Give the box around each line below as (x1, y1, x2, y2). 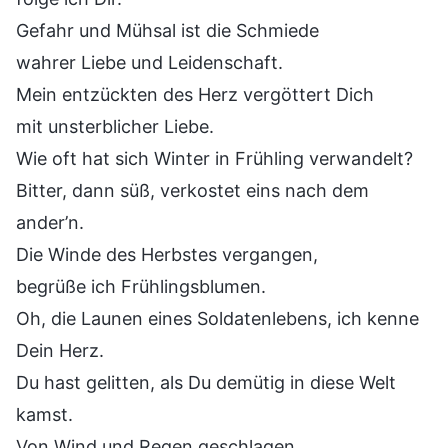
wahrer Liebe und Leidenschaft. (16, 51, 283, 73)
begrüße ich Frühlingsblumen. (16, 275, 266, 297)
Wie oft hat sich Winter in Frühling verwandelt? (16, 147, 413, 169)
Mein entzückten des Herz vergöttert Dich (16, 83, 374, 105)
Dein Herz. (16, 339, 104, 361)
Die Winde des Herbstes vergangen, (16, 243, 318, 265)
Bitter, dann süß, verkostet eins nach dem (16, 179, 369, 201)
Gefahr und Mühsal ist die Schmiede (16, 19, 319, 41)
